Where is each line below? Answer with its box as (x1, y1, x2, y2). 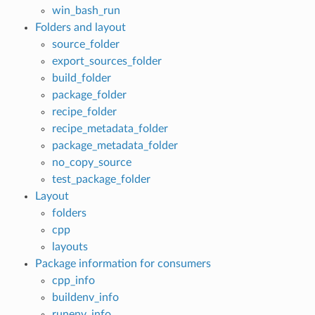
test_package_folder (51, 173, 150, 185)
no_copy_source (51, 156, 131, 168)
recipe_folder (51, 105, 117, 117)
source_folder (51, 38, 120, 50)
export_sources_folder (51, 55, 162, 67)
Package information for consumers (34, 257, 211, 269)
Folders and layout (34, 21, 126, 33)
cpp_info (51, 274, 95, 286)
